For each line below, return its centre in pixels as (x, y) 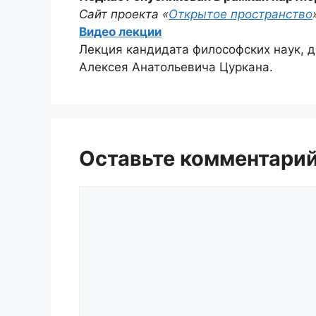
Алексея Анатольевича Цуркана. (176, 67)
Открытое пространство (241, 14)
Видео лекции (120, 32)
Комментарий (119, 194)
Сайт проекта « (124, 14)
